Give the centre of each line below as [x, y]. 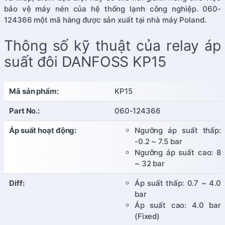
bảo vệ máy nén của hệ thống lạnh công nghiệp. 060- [113, 9]
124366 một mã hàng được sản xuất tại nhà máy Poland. [105, 20]
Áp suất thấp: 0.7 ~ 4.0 [178, 183]
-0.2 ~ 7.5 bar [158, 141]
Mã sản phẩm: [34, 91]
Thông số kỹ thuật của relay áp [113, 46]
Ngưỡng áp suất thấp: [178, 130]
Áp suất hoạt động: [43, 130]
